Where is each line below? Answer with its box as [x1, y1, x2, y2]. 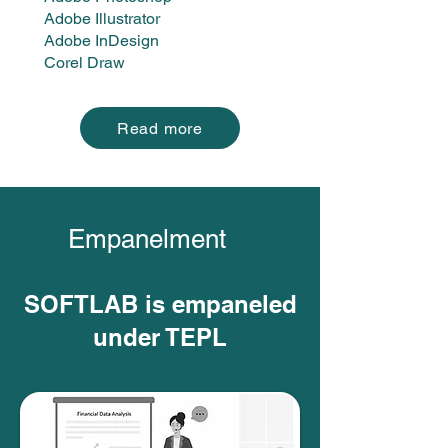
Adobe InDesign [44, 31, 159, 50]
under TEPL [93, 323, 227, 351]
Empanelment [67, 224, 226, 254]
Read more [116, 118, 204, 138]
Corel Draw [44, 53, 125, 72]
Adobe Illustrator [44, 9, 160, 28]
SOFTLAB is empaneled [23, 290, 297, 318]
